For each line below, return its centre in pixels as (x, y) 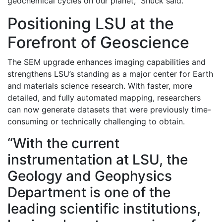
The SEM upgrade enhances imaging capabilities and (107, 62)
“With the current (63, 143)
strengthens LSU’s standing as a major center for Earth (110, 74)
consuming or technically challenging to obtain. (96, 122)
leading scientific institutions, (104, 209)
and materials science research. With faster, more (100, 86)
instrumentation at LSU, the (98, 160)
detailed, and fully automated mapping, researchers (104, 98)
